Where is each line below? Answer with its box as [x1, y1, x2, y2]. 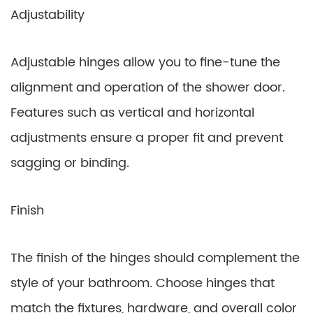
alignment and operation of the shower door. [10, 78, 285, 98]
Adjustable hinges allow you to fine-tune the [10, 52, 280, 73]
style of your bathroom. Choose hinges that [10, 273, 275, 293]
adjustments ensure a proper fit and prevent [10, 128, 283, 148]
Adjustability [10, 5, 85, 25]
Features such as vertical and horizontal [10, 103, 254, 123]
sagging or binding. [10, 153, 129, 173]
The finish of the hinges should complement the [10, 248, 300, 268]
